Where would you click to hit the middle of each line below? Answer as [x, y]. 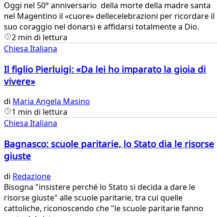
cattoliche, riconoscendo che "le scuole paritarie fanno [104, 208]
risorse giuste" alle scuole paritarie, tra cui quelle [93, 197]
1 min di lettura [39, 112]
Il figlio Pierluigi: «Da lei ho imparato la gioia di [105, 69]
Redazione [32, 176]
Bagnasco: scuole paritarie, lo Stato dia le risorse [109, 144]
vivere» [20, 81]
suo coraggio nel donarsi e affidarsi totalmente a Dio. [101, 26]
